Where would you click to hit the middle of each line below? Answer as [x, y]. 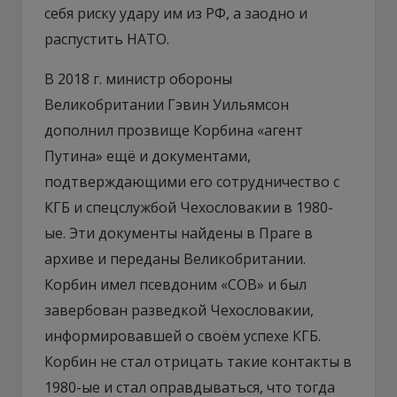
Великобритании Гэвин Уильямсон [167, 104]
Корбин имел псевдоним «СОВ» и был [175, 284]
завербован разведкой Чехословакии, [179, 310]
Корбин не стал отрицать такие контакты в [198, 361]
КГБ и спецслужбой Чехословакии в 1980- [189, 207]
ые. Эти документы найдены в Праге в [179, 233]
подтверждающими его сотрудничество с [192, 181]
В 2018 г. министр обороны [138, 78]
